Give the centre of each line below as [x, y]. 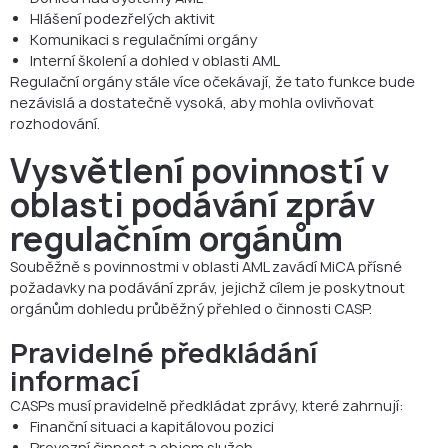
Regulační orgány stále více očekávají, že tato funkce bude [212, 81]
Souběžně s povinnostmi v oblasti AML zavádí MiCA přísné [206, 266]
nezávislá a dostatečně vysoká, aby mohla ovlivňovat [192, 102]
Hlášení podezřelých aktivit [122, 18]
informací [75, 380]
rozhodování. [55, 123]
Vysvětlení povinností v [199, 170]
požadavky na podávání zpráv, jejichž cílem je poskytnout [207, 287]
